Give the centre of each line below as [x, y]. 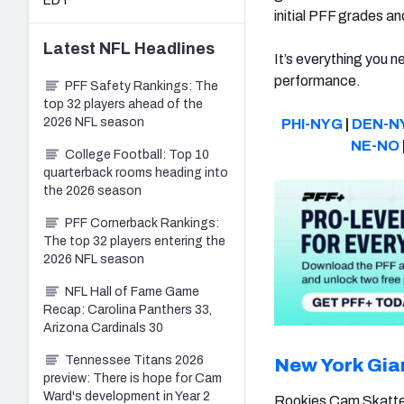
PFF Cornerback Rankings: [142, 223]
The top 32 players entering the [134, 241]
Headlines [173, 48]
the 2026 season [92, 190]
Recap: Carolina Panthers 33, [128, 309]
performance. [317, 80]
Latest [71, 48]
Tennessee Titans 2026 [134, 360]
